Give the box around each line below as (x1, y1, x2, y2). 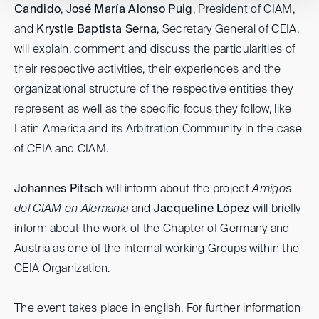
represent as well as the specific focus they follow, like (14, 103, 292, 115)
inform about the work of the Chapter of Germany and (14, 223, 290, 235)
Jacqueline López (153, 203, 250, 215)
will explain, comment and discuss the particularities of (14, 43, 296, 56)
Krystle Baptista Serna (36, 23, 157, 36)
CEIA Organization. (14, 263, 110, 275)
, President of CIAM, (192, 4, 295, 16)
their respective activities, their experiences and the (14, 63, 281, 75)
